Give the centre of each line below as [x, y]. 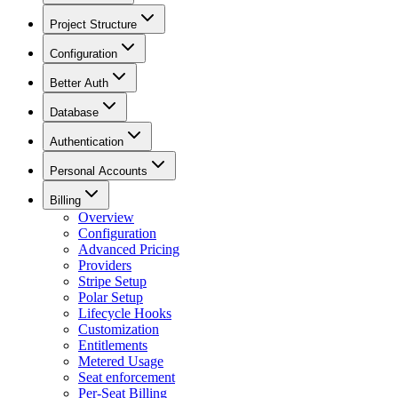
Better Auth [79, 83]
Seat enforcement [127, 377]
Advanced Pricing [129, 249]
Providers [105, 265]
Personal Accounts [99, 171]
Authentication [87, 141]
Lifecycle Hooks [125, 313]
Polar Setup [111, 297]
